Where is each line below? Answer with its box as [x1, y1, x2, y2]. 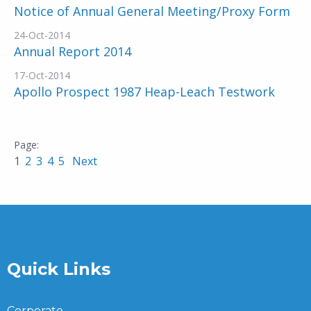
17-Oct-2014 [14, 69, 70, 82]
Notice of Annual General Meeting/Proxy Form [14, 3, 290, 19]
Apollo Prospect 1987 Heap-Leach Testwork [14, 83, 275, 100]
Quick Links [7, 259, 110, 279]
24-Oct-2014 [14, 28, 70, 42]
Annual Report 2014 [14, 43, 131, 60]
